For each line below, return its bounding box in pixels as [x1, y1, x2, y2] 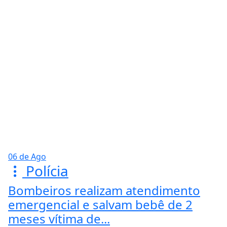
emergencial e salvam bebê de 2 [8, 196, 193, 213]
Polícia [22, 161, 68, 181]
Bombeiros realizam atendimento [8, 182, 200, 199]
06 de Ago [8, 151, 46, 163]
